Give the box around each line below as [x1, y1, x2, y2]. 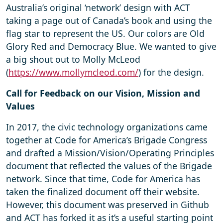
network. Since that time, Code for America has [6, 173, 200, 185]
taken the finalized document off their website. [6, 186, 200, 198]
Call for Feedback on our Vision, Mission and [6, 87, 200, 100]
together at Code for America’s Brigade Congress [6, 134, 207, 146]
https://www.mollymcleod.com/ [8, 66, 138, 79]
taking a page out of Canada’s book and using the [6, 14, 212, 27]
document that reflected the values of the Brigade [6, 160, 212, 172]
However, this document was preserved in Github [6, 199, 209, 211]
